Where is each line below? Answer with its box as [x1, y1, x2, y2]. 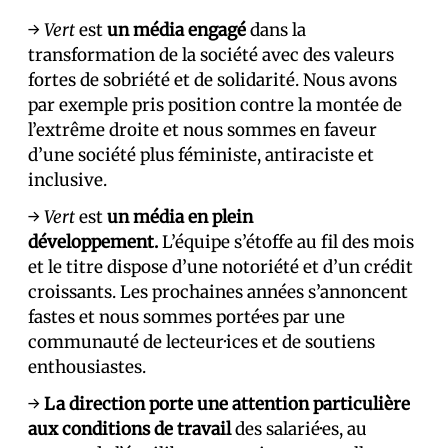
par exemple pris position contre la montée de [28, 94, 402, 116]
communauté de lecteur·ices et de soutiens [28, 331, 375, 353]
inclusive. [28, 169, 107, 191]
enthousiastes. [28, 356, 146, 378]
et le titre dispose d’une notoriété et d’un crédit [28, 256, 413, 278]
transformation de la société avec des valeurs [28, 44, 394, 66]
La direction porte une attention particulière [44, 393, 410, 415]
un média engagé [107, 19, 246, 41]
